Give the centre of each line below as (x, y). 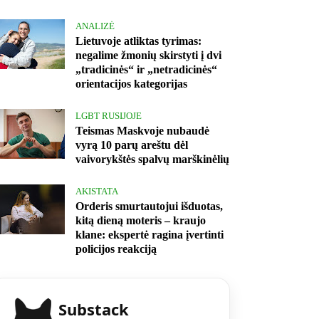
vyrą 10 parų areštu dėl (132, 145)
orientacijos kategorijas (131, 84)
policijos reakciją (116, 249)
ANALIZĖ (95, 26)
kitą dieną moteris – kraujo (141, 221)
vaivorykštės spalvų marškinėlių (152, 159)
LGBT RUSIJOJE (109, 116)
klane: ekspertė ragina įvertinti (150, 235)
